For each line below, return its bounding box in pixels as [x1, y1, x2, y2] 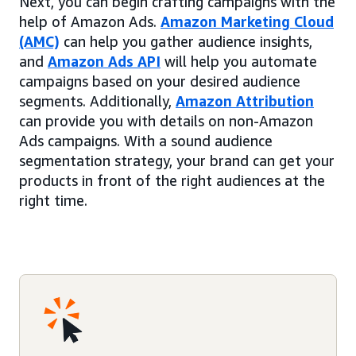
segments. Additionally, [19, 91, 176, 110]
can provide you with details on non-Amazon [19, 111, 313, 130]
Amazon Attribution [176, 91, 314, 110]
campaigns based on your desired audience [19, 72, 300, 90]
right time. [19, 191, 87, 209]
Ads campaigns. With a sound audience [19, 131, 273, 149]
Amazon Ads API [48, 52, 161, 70]
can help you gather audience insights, [60, 32, 312, 50]
